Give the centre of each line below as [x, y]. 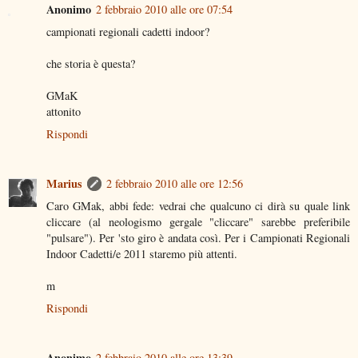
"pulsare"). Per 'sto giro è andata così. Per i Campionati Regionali [198, 237]
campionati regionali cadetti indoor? [128, 31]
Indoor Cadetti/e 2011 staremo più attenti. [142, 253]
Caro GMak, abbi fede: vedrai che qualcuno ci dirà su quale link [198, 205]
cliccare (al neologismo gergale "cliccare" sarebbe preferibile [198, 221]
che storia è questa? [91, 63]
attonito [64, 111]
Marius [64, 183]
